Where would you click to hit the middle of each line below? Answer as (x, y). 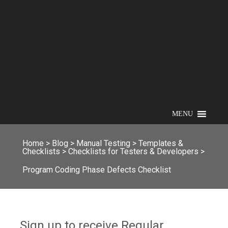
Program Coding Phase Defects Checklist (97, 169)
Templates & (161, 143)
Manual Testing (103, 143)
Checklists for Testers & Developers (133, 151)
